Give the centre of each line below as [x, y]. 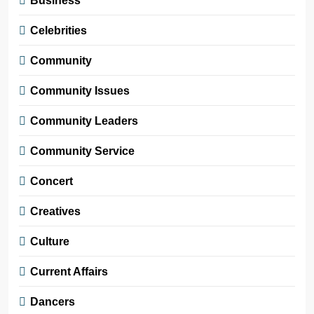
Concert [52, 181]
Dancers [53, 302]
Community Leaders [84, 121]
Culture [50, 241]
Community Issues [80, 91]
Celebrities [59, 30]
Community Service [82, 151]
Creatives [55, 211]
